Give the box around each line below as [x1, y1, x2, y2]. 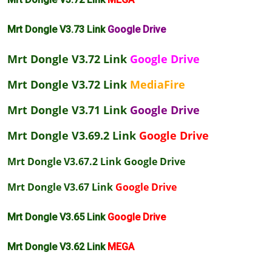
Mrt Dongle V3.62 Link [7, 240, 107, 253]
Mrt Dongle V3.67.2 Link [7, 154, 124, 168]
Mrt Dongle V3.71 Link [7, 102, 130, 117]
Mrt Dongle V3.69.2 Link [7, 127, 139, 143]
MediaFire [130, 76, 185, 92]
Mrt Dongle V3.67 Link [7, 180, 115, 194]
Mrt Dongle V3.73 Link [7, 23, 105, 35]
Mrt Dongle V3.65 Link [7, 211, 107, 223]
